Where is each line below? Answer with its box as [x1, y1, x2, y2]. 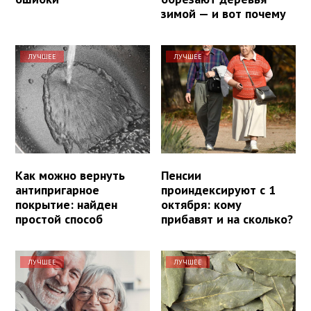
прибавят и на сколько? [161, 210, 294, 227]
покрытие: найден [15, 196, 117, 212]
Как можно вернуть [15, 167, 125, 183]
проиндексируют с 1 [161, 181, 276, 198]
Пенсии [161, 167, 202, 183]
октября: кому [161, 196, 242, 212]
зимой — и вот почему [161, 6, 287, 22]
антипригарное [15, 181, 99, 198]
